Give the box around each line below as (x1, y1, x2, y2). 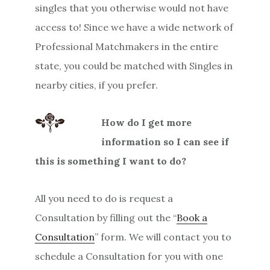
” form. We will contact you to (95, 230, 232, 243)
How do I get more (101, 116, 192, 128)
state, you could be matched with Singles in (35, 59, 233, 72)
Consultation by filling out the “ (35, 211, 177, 224)
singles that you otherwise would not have (35, 1, 229, 14)
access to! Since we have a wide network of (35, 20, 234, 33)
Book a (177, 211, 208, 224)
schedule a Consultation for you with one (35, 250, 224, 262)
